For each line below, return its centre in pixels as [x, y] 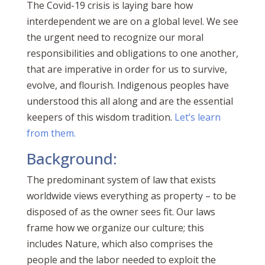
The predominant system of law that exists [121, 180]
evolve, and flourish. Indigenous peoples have [127, 85]
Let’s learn [197, 117]
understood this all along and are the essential [130, 101]
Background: [72, 159]
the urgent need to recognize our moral [115, 38]
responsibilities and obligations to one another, [132, 54]
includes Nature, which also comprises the [119, 244]
